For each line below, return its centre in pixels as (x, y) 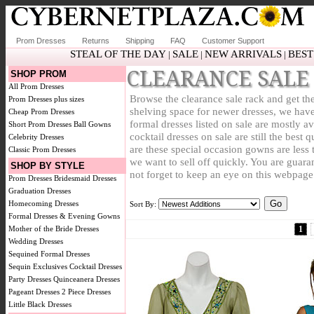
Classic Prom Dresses (42, 149)
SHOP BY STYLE (48, 166)
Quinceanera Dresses (87, 279)
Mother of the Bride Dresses (54, 228)
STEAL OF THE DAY (118, 54)
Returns (96, 41)
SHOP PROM (39, 74)
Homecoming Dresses (43, 203)
